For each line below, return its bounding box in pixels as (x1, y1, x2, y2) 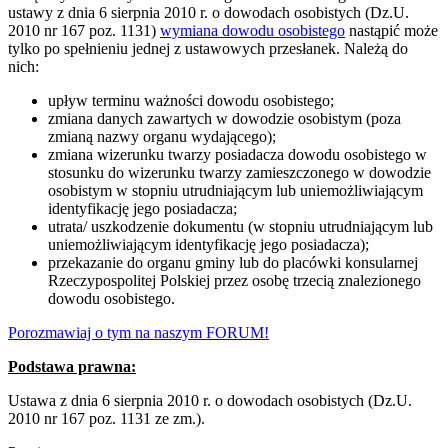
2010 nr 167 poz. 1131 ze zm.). (8, 410, 205, 428)
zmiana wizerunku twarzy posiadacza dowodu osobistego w (48, 146, 427, 164)
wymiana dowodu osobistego (160, 22, 345, 40)
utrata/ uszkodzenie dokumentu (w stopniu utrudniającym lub (48, 218, 433, 236)
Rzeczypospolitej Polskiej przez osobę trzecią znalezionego (48, 272, 421, 290)
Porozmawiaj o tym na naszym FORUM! (8, 324, 269, 342)
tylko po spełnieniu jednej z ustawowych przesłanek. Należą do (8, 40, 408, 58)
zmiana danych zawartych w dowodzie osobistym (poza (48, 110, 401, 128)
